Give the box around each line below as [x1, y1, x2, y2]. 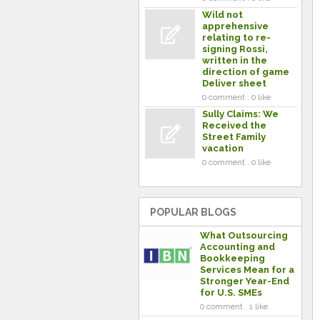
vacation [202, 143, 244, 154]
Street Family [202, 131, 266, 142]
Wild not [202, 9, 243, 20]
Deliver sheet [202, 78, 266, 89]
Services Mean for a [200, 264, 294, 275]
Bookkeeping [200, 253, 265, 264]
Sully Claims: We [202, 109, 279, 119]
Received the [202, 120, 266, 131]
